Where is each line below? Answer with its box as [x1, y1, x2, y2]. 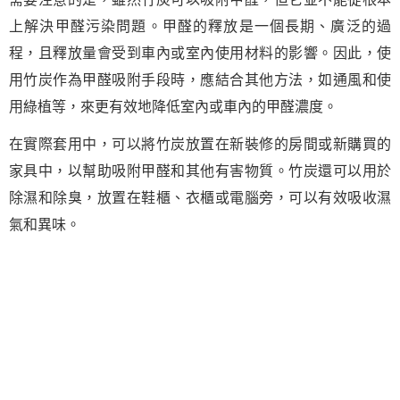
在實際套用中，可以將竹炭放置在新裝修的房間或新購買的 [9, 137, 391, 152]
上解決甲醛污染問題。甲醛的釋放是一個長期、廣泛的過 [9, 19, 391, 34]
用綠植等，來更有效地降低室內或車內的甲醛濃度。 [9, 99, 337, 114]
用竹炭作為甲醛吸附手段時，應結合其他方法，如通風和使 [9, 72, 391, 87]
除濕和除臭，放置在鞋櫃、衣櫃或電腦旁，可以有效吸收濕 [9, 190, 391, 205]
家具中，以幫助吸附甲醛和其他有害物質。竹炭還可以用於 [9, 163, 391, 179]
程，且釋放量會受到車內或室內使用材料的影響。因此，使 [9, 46, 391, 61]
